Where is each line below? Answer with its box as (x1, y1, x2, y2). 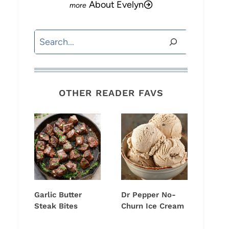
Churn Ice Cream (121, 201, 184, 211)
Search (34, 32, 62, 43)
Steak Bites (34, 201, 78, 211)
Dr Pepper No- (121, 190, 176, 200)
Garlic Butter (34, 190, 82, 200)
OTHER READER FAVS (58, 87, 164, 99)
